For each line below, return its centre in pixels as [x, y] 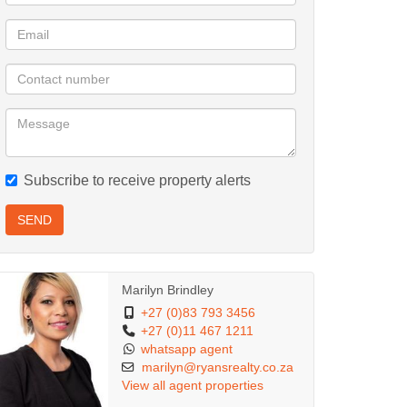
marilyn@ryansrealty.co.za [217, 368]
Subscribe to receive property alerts [137, 180]
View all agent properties [192, 386]
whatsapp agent [186, 349]
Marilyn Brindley [167, 290]
